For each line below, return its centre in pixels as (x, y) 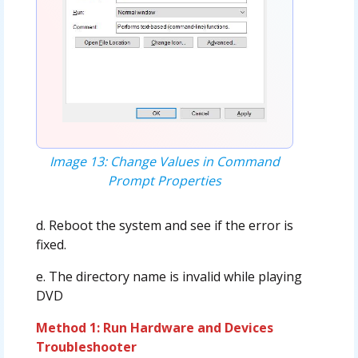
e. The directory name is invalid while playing (169, 276)
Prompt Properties (164, 180)
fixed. (51, 244)
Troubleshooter (86, 346)
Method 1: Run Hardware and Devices (154, 327)
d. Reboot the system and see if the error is (164, 225)
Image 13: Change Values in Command (164, 161)
